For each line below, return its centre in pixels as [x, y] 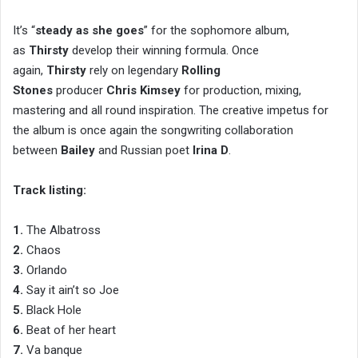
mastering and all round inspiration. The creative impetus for [171, 111]
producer [80, 91]
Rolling [201, 71]
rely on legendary [134, 71]
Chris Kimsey [143, 91]
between [37, 151]
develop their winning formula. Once [164, 51]
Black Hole [52, 310]
